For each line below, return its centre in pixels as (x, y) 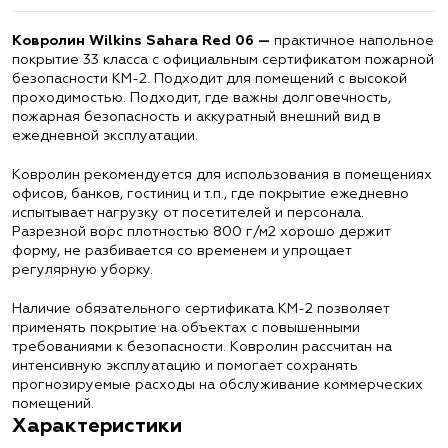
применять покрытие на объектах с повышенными (186, 328)
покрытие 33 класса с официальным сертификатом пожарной (223, 60)
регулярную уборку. (82, 270)
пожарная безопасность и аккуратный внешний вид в (196, 117)
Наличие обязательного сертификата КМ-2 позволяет (200, 309)
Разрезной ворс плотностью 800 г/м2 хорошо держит (201, 232)
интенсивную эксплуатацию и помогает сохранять (185, 366)
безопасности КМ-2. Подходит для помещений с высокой (209, 79)
